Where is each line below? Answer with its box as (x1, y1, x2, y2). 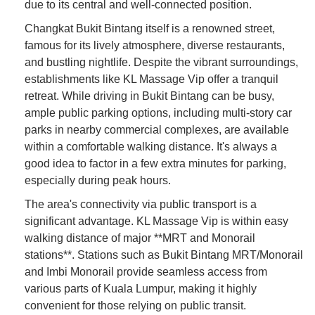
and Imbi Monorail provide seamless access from (25, 265, 267, 278)
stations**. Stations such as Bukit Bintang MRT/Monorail (25, 248, 303, 261)
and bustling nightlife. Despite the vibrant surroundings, (25, 56, 298, 68)
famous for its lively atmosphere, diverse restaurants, (25, 39, 285, 51)
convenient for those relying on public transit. (25, 299, 246, 311)
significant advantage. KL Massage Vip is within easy (25, 214, 288, 227)
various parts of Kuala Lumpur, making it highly (25, 282, 257, 295)
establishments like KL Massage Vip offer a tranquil (25, 72, 278, 85)
